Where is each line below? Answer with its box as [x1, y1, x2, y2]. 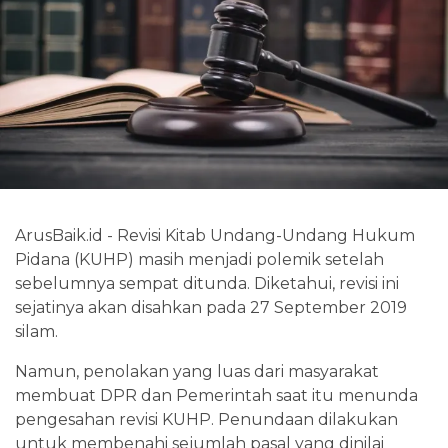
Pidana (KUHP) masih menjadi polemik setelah [15, 249, 384, 269]
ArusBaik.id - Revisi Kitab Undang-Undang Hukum [15, 225, 415, 245]
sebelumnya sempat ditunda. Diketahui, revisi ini [15, 273, 399, 293]
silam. [15, 321, 58, 341]
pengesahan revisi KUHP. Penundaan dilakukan [15, 409, 398, 429]
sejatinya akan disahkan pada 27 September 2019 [15, 297, 407, 317]
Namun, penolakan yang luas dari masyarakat [15, 361, 379, 381]
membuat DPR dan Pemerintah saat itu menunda [15, 385, 418, 405]
